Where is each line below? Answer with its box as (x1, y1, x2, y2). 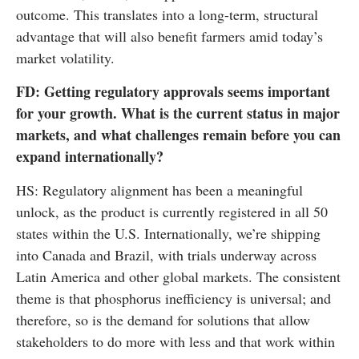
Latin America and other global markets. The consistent (16, 266, 341, 286)
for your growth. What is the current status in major (16, 102, 340, 123)
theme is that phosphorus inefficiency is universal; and (16, 288, 331, 308)
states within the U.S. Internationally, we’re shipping (16, 223, 321, 243)
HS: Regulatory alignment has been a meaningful (16, 179, 303, 200)
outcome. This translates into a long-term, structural (16, 4, 318, 24)
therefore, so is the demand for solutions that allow (16, 309, 310, 329)
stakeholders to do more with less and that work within (16, 331, 335, 351)
